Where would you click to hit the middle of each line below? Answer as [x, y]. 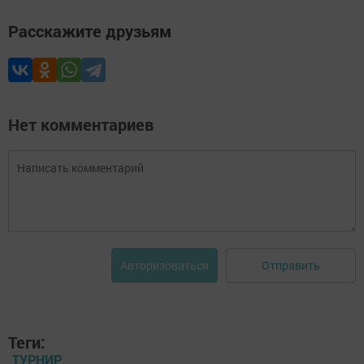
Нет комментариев [81, 124]
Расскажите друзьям [90, 31]
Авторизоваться [165, 265]
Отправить [291, 265]
